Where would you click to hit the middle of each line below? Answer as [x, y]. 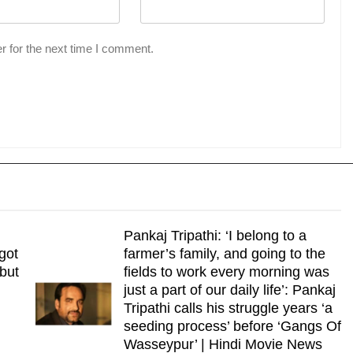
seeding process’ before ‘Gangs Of [232, 326]
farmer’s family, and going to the [224, 254]
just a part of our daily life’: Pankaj [229, 290]
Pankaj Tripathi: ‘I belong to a [215, 236]
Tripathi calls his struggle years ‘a [228, 308]
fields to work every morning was [226, 272]
